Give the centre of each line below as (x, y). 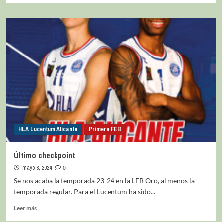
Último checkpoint (44, 155)
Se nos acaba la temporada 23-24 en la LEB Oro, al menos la (104, 180)
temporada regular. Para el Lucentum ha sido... (84, 191)
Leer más (25, 208)
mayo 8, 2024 (37, 168)
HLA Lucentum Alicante (48, 129)
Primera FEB (105, 129)
